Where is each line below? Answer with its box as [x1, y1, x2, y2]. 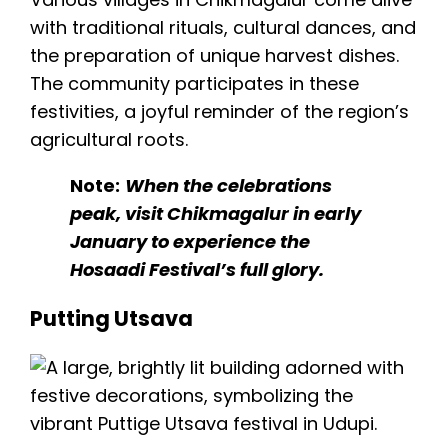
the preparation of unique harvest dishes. [30, 42, 399, 68]
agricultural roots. [30, 126, 188, 152]
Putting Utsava [30, 304, 193, 334]
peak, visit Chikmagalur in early [70, 200, 361, 226]
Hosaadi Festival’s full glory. [70, 256, 324, 282]
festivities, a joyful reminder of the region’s [30, 98, 409, 124]
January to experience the [70, 228, 310, 254]
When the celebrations [125, 172, 332, 198]
